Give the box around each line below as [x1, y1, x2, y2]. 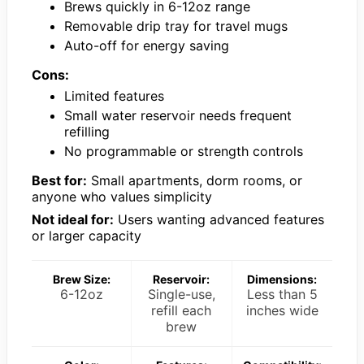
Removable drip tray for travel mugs [64, 17, 288, 34]
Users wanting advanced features [114, 210, 324, 227]
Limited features [64, 87, 164, 104]
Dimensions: [247, 271, 318, 286]
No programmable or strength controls [64, 142, 303, 159]
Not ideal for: [32, 210, 114, 227]
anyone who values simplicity [32, 188, 212, 205]
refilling [64, 123, 110, 140]
